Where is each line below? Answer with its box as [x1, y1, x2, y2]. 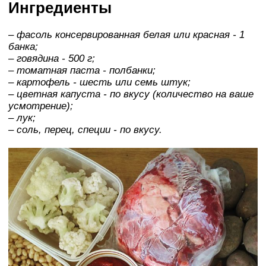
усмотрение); [8, 100, 73, 112]
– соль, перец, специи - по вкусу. [8, 123, 162, 135]
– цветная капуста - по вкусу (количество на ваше [8, 88, 254, 100]
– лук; [8, 112, 36, 123]
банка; [8, 40, 38, 52]
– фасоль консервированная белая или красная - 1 [8, 28, 245, 40]
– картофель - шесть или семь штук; [8, 76, 191, 88]
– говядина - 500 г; [8, 52, 95, 64]
